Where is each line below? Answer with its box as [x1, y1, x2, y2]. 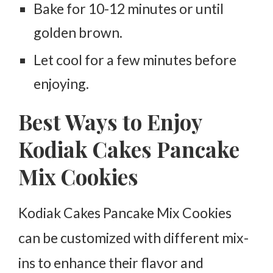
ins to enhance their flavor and [18, 254, 204, 272]
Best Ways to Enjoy [18, 107, 202, 136]
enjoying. [34, 75, 89, 93]
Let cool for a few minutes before [34, 51, 236, 69]
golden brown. [34, 24, 122, 41]
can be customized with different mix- [18, 229, 249, 247]
